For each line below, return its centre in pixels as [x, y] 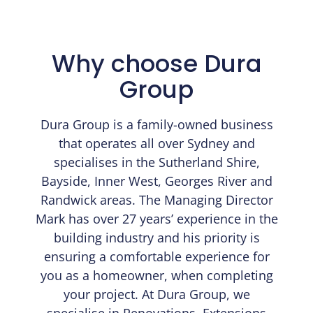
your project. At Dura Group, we [156, 294]
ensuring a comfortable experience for [156, 256]
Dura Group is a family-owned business [156, 124]
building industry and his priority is [156, 237]
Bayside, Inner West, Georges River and [156, 181]
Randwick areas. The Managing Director [156, 199]
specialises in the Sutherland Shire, [156, 162]
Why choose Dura [156, 64]
